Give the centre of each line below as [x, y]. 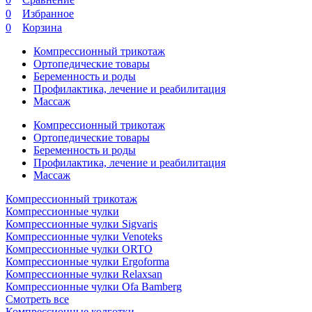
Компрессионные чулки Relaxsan [84, 274]
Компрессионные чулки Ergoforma [87, 262]
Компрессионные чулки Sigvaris [81, 224]
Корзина [42, 28]
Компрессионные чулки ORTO [79, 249]
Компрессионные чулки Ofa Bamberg [152, 287]
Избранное [48, 14]
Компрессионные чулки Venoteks [84, 236]
